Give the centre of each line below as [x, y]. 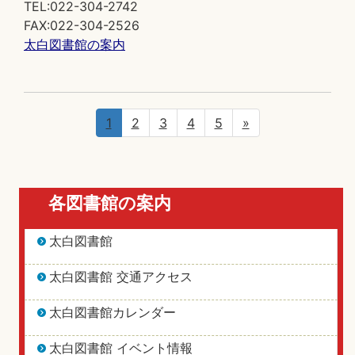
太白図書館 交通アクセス [121, 277]
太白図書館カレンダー [113, 312]
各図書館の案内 [110, 203]
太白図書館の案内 [74, 44]
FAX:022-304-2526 [82, 25]
